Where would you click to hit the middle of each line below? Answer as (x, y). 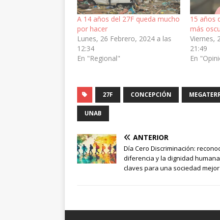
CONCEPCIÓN (151, 95)
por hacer (92, 29)
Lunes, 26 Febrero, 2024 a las (124, 39)
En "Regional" (99, 58)
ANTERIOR (151, 137)
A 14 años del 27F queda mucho (128, 19)
